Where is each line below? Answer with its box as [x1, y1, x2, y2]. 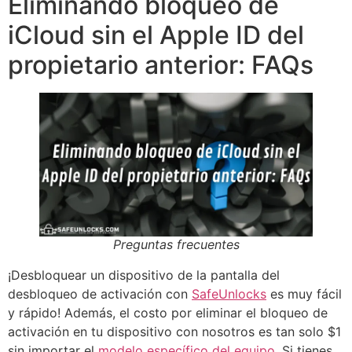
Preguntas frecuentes [112, 236, 240, 253]
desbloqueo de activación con [8, 286, 192, 302]
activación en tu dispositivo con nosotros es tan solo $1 [8, 324, 341, 340]
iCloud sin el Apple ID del [8, 20, 304, 51]
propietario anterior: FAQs [8, 49, 313, 81]
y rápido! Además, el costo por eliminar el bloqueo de [8, 305, 328, 321]
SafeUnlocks [192, 286, 266, 302]
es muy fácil [266, 286, 342, 302]
